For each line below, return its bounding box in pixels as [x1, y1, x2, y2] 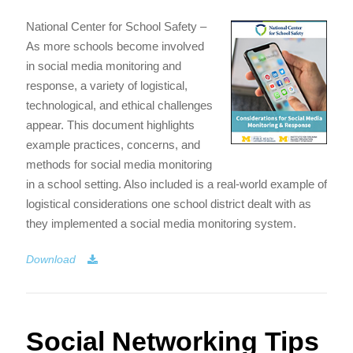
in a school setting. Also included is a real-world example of [26, 176, 327, 191]
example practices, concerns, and [26, 137, 200, 151]
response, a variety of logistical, [26, 78, 188, 92]
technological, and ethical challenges [26, 98, 213, 112]
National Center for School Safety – [26, 19, 206, 33]
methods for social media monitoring [26, 157, 212, 171]
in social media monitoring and [26, 58, 181, 72]
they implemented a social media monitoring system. [26, 216, 296, 230]
